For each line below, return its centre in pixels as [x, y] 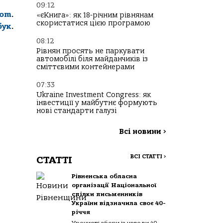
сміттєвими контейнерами [85, 67]
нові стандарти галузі [76, 111]
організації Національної [114, 185]
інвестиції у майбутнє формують [97, 103]
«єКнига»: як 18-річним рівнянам [95, 15]
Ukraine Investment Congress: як [94, 95]
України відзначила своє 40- [119, 203]
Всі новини [141, 132]
